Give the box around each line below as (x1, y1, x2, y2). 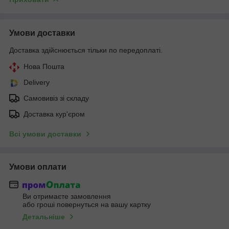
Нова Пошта (24, 62, 64, 71)
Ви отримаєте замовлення (22, 192, 111, 201)
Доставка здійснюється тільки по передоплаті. (9, 45, 163, 54)
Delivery (24, 78, 50, 86)
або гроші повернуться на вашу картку (22, 200, 151, 209)
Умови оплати (9, 162, 66, 171)
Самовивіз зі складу (24, 94, 89, 102)
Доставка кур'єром (24, 109, 85, 118)
